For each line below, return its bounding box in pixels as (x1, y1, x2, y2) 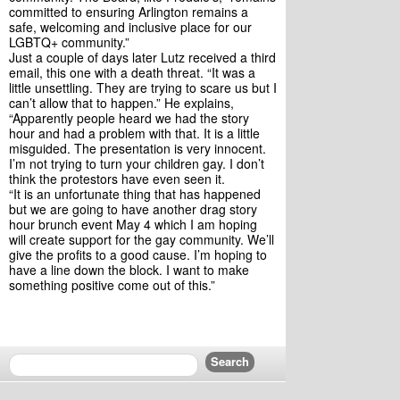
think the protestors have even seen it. (9, 170, 225, 187)
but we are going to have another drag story (9, 200, 257, 218)
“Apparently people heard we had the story (9, 109, 249, 127)
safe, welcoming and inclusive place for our (9, 18, 252, 36)
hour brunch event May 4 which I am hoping (9, 215, 257, 233)
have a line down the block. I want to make (9, 261, 249, 279)
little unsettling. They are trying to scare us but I (9, 79, 277, 96)
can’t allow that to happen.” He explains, (9, 94, 234, 112)
